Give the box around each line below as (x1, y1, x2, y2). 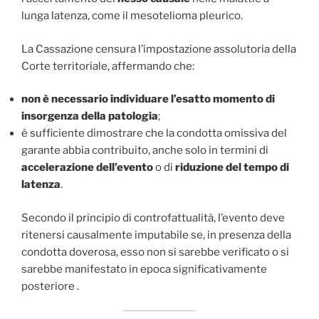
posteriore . (21, 279, 79, 293)
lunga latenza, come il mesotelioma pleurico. (21, 9, 243, 23)
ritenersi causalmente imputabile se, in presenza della (21, 228, 291, 241)
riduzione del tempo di (175, 161, 289, 174)
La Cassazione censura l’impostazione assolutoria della (21, 42, 296, 56)
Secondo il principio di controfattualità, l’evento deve (21, 211, 285, 224)
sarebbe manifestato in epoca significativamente (21, 262, 267, 276)
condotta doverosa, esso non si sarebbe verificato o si (21, 245, 289, 258)
